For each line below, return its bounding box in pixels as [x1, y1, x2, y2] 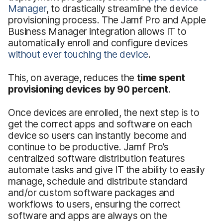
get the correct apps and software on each [8, 117, 192, 130]
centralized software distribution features [8, 152, 185, 164]
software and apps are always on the [8, 209, 167, 222]
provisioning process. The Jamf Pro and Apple [8, 13, 206, 26]
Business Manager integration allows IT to [8, 25, 187, 37]
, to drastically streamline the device [46, 2, 198, 14]
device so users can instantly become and [8, 129, 188, 141]
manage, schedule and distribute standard [8, 175, 188, 187]
